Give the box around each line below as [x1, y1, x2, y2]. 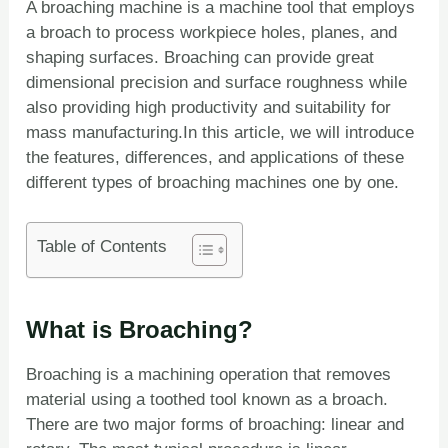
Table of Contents [37, 236, 168, 256]
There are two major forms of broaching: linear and [26, 415, 405, 435]
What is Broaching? [26, 316, 254, 344]
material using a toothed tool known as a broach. [26, 390, 389, 410]
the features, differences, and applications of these [26, 148, 405, 167]
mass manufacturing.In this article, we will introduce [26, 123, 415, 142]
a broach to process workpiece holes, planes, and [26, 23, 398, 42]
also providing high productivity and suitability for [26, 98, 392, 117]
